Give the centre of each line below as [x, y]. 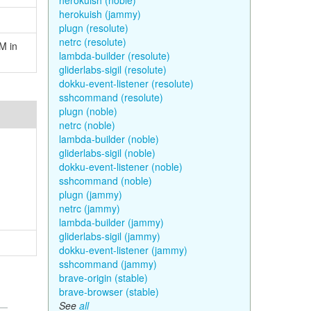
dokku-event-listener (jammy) [123, 250]
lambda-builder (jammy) [111, 222]
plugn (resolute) [93, 28]
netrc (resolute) [92, 42]
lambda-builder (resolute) [114, 56]
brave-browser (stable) [109, 292]
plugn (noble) [88, 111]
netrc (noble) [87, 125]
